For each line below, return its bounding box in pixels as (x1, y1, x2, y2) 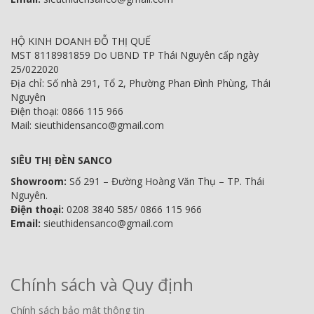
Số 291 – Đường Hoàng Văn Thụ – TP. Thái (69, 175, 264, 189)
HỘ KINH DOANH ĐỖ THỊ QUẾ (11, 34, 151, 48)
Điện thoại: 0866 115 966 (11, 104, 123, 118)
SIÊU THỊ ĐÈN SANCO (11, 153, 112, 168)
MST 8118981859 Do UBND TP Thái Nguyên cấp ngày (11, 48, 259, 62)
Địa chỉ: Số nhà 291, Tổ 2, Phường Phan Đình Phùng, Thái (11, 76, 271, 90)
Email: (11, 217, 41, 231)
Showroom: (11, 175, 69, 189)
